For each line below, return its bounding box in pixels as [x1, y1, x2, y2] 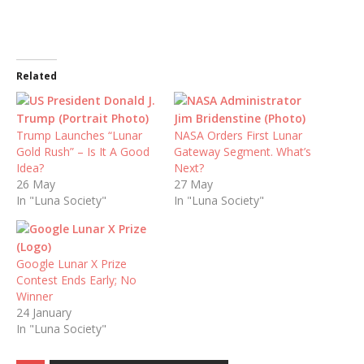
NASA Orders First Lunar [174, 127, 302, 143]
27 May [174, 175, 213, 192]
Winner [16, 288, 53, 304]
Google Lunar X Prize [16, 255, 127, 271]
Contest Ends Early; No [16, 271, 136, 288]
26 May [16, 175, 55, 192]
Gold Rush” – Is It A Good [16, 143, 149, 159]
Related [16, 68, 57, 83]
